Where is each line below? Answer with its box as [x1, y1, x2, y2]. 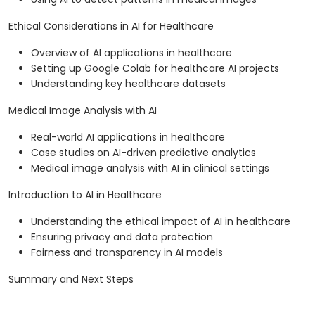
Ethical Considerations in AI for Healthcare [8, 19, 214, 34]
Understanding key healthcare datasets [31, 77, 226, 91]
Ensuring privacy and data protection [31, 230, 213, 245]
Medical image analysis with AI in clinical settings [31, 161, 269, 176]
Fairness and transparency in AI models [31, 245, 223, 260]
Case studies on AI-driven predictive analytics [31, 146, 256, 160]
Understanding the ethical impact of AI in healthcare [31, 214, 290, 229]
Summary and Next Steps [8, 272, 134, 287]
